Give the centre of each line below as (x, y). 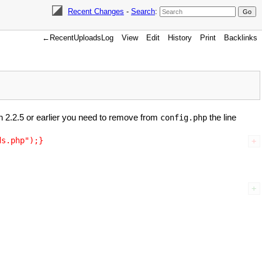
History (180, 38)
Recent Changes (96, 11)
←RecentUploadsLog (78, 38)
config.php (184, 118)
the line (222, 117)
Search (143, 11)
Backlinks (241, 38)
